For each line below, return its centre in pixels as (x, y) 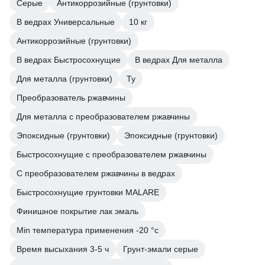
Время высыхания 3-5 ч (63, 249)
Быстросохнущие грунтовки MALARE (88, 192)
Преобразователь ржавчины (71, 98)
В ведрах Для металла (179, 60)
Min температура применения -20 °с (88, 230)
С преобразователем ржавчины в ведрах (96, 173)
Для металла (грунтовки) (64, 79)
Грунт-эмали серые (161, 249)
